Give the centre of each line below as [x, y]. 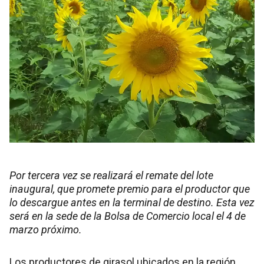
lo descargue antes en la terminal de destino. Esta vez [132, 202]
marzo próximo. [46, 229]
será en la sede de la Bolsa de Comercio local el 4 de [128, 216]
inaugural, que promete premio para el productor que [130, 189]
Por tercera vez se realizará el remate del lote [111, 175]
